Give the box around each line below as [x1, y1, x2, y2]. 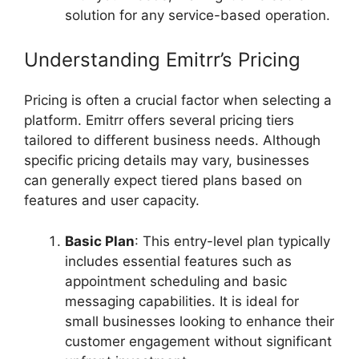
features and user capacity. [24, 192, 200, 209]
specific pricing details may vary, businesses [24, 152, 309, 169]
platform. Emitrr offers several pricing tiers [24, 112, 294, 129]
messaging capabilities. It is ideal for [65, 292, 299, 309]
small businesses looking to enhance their [65, 313, 334, 329]
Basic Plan [65, 232, 135, 249]
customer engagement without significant [65, 333, 332, 349]
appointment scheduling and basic [65, 272, 287, 289]
